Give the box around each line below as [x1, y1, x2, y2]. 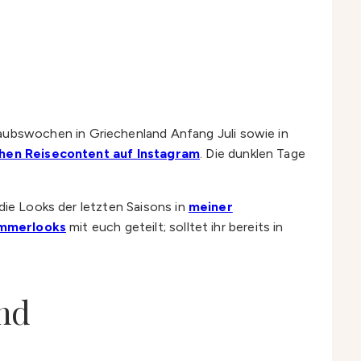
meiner [188, 198, 233, 214]
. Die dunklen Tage [200, 145, 305, 161]
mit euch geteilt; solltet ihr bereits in [66, 218, 284, 234]
